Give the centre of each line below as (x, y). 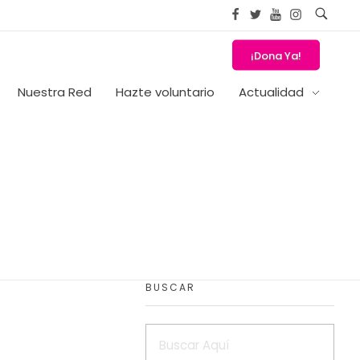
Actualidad (271, 92)
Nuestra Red (55, 92)
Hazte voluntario (165, 92)
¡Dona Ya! (276, 55)
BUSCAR (170, 287)
